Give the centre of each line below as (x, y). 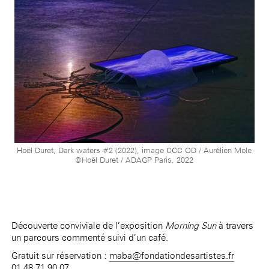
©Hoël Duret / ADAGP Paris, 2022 (134, 160)
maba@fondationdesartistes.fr (172, 255)
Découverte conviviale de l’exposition (89, 225)
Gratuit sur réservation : (61, 255)
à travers (236, 225)
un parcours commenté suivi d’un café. (90, 237)
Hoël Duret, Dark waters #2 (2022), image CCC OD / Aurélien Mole (134, 150)
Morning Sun (192, 225)
